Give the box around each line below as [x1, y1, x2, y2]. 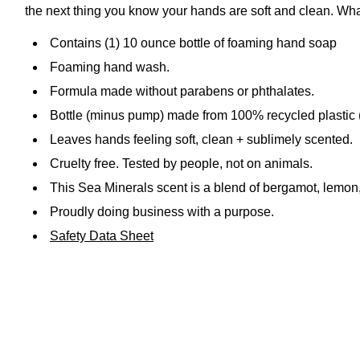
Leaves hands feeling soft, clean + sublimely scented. [50, 132, 353, 146]
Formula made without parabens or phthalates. [50, 84, 314, 98]
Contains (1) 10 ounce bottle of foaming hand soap [50, 35, 337, 50]
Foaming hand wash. [50, 59, 170, 74]
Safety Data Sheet [50, 228, 153, 243]
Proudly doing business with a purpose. [50, 204, 274, 219]
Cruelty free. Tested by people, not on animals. [50, 156, 313, 170]
